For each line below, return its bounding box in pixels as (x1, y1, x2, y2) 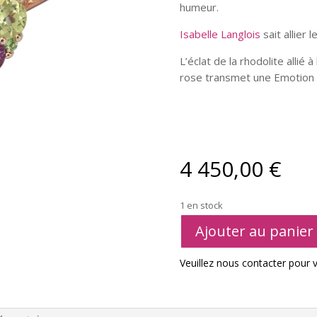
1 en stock (179, 199, 223, 212)
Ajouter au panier (195, 221, 313, 241)
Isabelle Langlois (179, 26, 260, 41)
